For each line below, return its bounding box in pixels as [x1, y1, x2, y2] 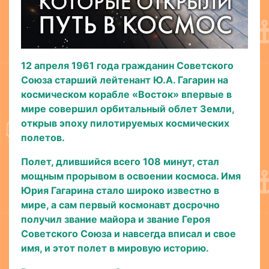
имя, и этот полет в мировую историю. [21, 242, 209, 255]
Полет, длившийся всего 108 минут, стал [21, 156, 219, 168]
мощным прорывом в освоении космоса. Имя [21, 170, 241, 183]
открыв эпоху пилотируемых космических [21, 117, 229, 130]
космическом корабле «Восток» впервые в [21, 88, 232, 101]
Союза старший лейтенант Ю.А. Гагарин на [21, 74, 228, 86]
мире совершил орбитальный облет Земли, [21, 103, 234, 115]
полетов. [21, 131, 65, 144]
